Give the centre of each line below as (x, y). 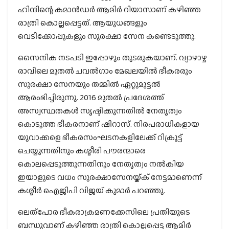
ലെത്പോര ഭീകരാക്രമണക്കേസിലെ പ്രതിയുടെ (104, 212)
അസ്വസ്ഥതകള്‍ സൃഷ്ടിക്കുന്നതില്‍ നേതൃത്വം (100, 111)
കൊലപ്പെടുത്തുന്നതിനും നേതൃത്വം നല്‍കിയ (101, 164)
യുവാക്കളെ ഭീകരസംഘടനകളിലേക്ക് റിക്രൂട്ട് (100, 138)
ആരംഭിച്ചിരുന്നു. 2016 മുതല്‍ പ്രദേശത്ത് (91, 98)
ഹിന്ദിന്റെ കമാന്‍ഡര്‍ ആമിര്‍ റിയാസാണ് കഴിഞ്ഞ (109, 10)
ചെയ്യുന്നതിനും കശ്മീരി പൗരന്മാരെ (82, 151)
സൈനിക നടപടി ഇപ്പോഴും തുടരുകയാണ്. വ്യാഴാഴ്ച (112, 58)
